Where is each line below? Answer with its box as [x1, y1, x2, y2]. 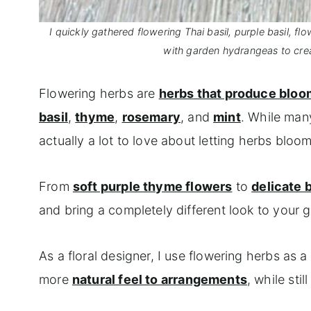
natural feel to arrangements [72, 271, 247, 287]
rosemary [121, 109, 181, 124]
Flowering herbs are [39, 85, 159, 101]
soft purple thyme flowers [72, 178, 233, 194]
